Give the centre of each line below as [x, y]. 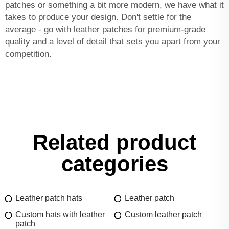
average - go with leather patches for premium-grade [105, 30]
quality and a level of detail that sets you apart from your [113, 42]
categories [114, 164]
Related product [114, 143]
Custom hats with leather [60, 215]
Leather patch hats [49, 198]
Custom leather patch [163, 215]
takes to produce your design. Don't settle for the [98, 17]
